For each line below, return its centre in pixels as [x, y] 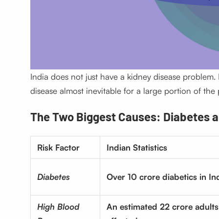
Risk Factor [58, 148]
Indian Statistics [137, 148]
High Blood [58, 207]
